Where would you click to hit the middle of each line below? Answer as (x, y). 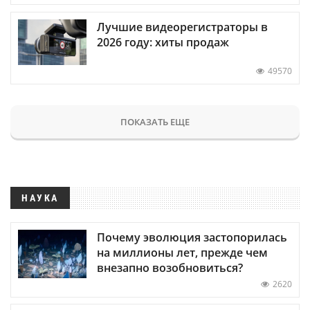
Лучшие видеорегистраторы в (182, 27)
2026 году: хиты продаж (163, 42)
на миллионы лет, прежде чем (182, 252)
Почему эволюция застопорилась (192, 237)
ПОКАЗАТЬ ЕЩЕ (155, 121)
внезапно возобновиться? (170, 267)
